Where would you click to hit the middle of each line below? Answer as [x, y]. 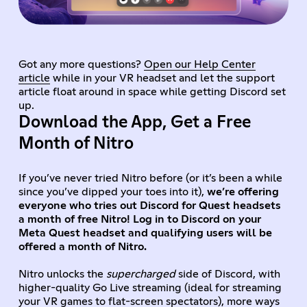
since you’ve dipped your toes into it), [112, 192]
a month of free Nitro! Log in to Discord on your [139, 220]
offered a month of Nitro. [82, 247]
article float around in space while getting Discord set [152, 92]
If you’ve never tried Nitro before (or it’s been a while [150, 179]
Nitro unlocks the [62, 274]
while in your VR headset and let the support [162, 78]
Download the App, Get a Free [134, 123]
